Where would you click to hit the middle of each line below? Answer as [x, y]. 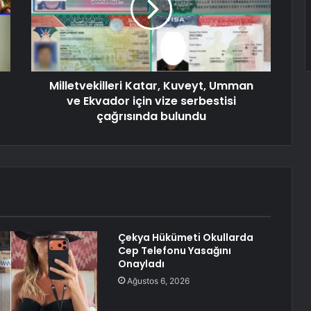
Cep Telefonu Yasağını [174, 251]
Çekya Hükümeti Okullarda [185, 238]
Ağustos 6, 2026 [158, 281]
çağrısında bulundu [151, 117]
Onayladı [141, 264]
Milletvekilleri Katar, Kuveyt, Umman [151, 86]
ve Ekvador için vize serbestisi [151, 101]
